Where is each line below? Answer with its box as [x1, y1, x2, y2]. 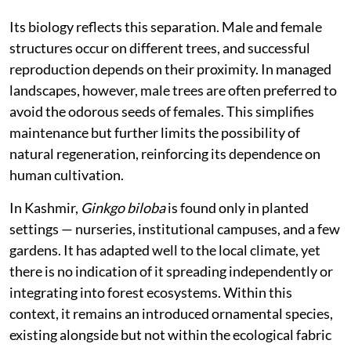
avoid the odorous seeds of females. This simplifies [9, 102, 314, 120]
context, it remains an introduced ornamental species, [9, 304, 333, 322]
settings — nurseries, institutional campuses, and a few [9, 219, 340, 237]
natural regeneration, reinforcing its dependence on [9, 144, 320, 162]
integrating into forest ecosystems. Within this [9, 283, 292, 301]
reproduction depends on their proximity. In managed [9, 60, 331, 78]
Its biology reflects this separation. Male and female [9, 17, 322, 35]
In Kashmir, [9, 198, 81, 216]
